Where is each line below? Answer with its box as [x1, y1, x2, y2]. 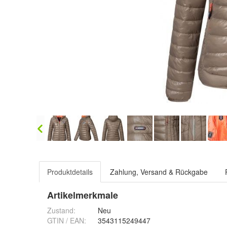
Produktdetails [47, 167, 93, 177]
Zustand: [47, 205, 75, 215]
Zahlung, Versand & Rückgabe [110, 167, 208, 177]
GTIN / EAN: [47, 215, 86, 225]
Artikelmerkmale [47, 188, 118, 202]
